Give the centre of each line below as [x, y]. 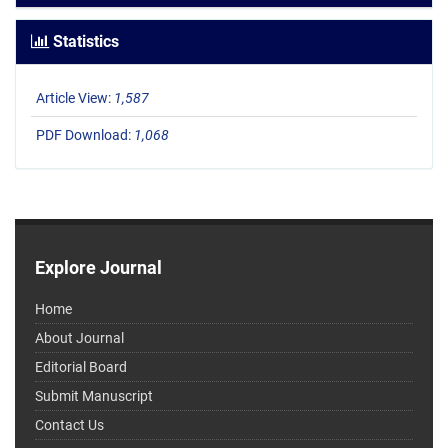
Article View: [75, 98]
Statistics [84, 42]
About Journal [79, 338]
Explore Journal [98, 268]
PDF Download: [85, 135]
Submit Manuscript [94, 396]
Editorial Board [81, 367]
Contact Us [69, 425]
